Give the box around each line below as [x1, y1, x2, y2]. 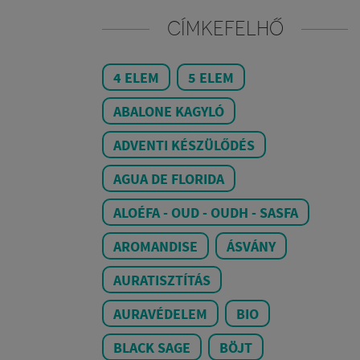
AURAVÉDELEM [113, 305, 207, 323]
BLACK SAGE [113, 338, 190, 357]
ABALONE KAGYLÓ [113, 102, 224, 121]
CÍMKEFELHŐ [166, 16, 284, 40]
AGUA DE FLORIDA [113, 170, 224, 188]
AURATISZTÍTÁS [113, 271, 211, 289]
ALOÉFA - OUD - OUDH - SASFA [113, 203, 298, 222]
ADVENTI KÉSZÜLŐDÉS [113, 136, 255, 154]
